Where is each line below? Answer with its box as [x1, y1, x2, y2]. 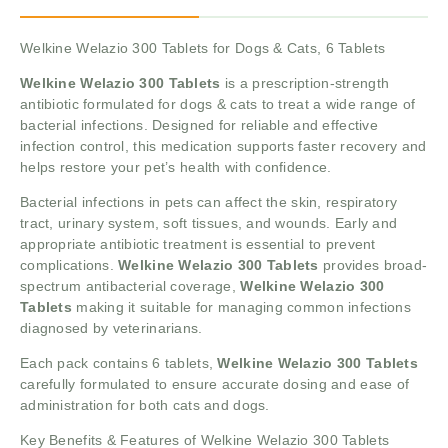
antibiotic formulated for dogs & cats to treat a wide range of [20, 96, 416, 113]
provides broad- [318, 257, 428, 274]
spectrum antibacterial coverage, [20, 278, 241, 295]
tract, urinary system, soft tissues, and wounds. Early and [20, 215, 398, 232]
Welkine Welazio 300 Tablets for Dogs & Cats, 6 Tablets [20, 40, 386, 57]
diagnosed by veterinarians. [20, 320, 203, 337]
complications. [20, 257, 119, 274]
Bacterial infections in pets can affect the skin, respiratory [20, 194, 398, 211]
